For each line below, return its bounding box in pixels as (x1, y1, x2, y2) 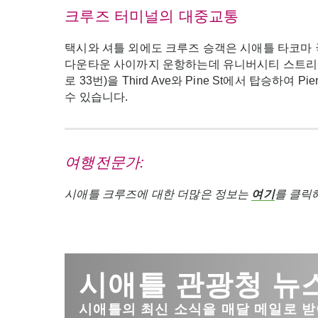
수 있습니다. (65, 91, 128, 103)
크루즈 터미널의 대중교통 (65, 8, 239, 24)
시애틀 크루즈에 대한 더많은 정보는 (65, 188, 252, 200)
